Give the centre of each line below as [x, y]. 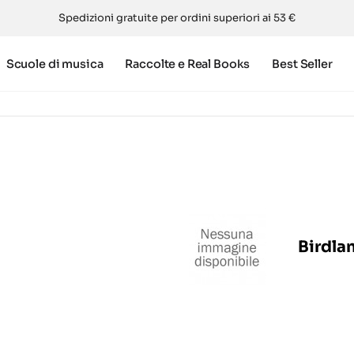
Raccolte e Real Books [188, 64]
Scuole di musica [55, 64]
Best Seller [302, 64]
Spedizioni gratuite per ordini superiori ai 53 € [177, 18]
